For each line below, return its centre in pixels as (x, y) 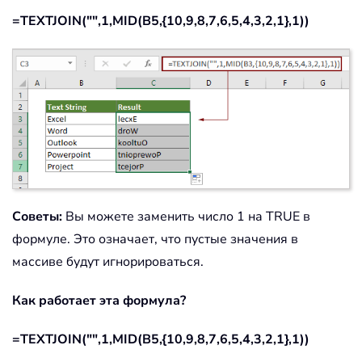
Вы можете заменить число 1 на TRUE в (186, 216)
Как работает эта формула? (99, 300)
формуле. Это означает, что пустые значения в (155, 239)
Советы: (37, 216)
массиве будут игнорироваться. (108, 261)
